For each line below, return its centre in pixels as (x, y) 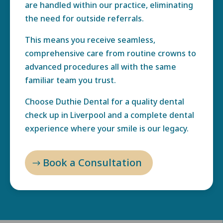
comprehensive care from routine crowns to (111, 53)
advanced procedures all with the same (101, 67)
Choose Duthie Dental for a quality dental (105, 102)
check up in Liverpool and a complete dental (110, 115)
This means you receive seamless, (90, 40)
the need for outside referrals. (84, 18)
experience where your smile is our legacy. (107, 128)
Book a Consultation (92, 163)
